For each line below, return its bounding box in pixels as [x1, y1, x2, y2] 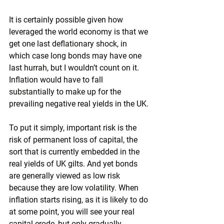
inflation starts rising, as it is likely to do [9, 195, 150, 204]
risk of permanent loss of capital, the [9, 135, 139, 144]
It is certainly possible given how [9, 15, 125, 24]
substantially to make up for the [9, 87, 123, 96]
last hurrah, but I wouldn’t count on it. [9, 63, 141, 72]
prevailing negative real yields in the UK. [9, 99, 148, 108]
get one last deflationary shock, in [9, 39, 129, 48]
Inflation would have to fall [9, 75, 105, 84]
